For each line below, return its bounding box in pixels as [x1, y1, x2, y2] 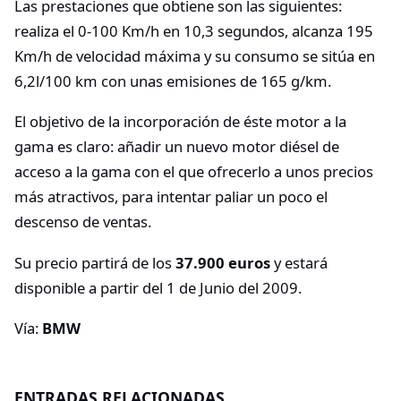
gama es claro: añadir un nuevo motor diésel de [14, 136, 339, 158]
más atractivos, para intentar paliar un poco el [14, 186, 328, 208]
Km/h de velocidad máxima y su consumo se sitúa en [14, 45, 375, 66]
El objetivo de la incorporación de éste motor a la [14, 111, 346, 132]
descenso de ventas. [14, 211, 151, 233]
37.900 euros [175, 252, 270, 273]
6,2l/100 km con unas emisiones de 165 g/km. [14, 70, 331, 91]
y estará [270, 252, 328, 273]
